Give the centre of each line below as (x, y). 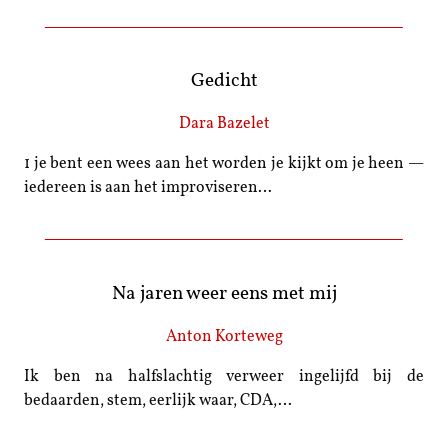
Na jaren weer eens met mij (224, 294)
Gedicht (224, 82)
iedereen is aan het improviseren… (148, 188)
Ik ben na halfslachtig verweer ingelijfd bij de (224, 376)
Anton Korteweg (224, 336)
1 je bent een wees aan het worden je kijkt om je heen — (224, 164)
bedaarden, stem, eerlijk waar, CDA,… (158, 400)
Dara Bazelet (224, 124)
